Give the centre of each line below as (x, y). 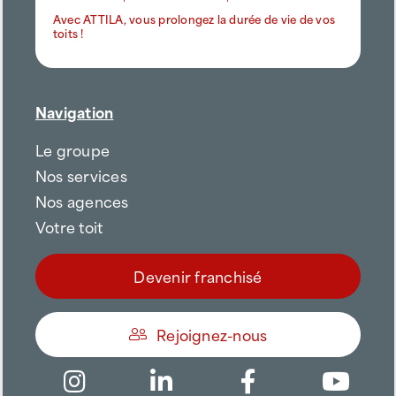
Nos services (81, 175)
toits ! (69, 32)
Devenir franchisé (198, 275)
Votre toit (69, 226)
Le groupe (73, 149)
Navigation (75, 111)
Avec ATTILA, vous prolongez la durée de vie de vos (194, 18)
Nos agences (82, 200)
